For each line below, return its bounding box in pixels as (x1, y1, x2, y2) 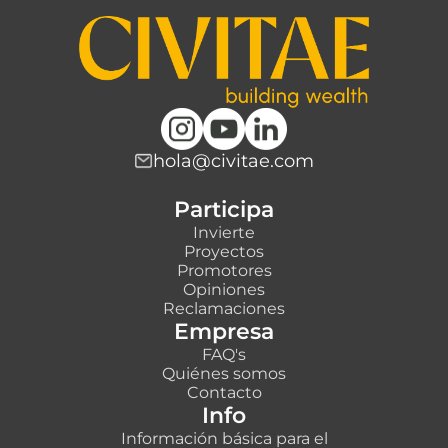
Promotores (176, 261, 272, 281)
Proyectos (184, 242, 264, 262)
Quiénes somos (162, 364, 286, 384)
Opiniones (183, 280, 265, 300)
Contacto (186, 383, 262, 403)
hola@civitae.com (153, 150, 315, 173)
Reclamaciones (163, 299, 285, 319)
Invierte (193, 223, 255, 243)
